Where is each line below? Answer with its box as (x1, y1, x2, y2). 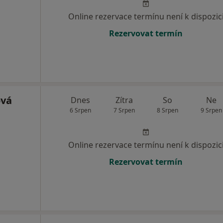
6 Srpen (70, 106, 92, 114)
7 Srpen (113, 106, 135, 114)
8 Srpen (157, 106, 179, 114)
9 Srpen (200, 106, 222, 114)
